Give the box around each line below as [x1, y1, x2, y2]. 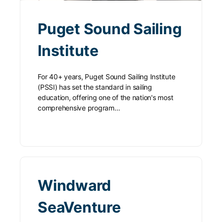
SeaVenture [38, 198, 121, 216]
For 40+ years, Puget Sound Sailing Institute [38, 72, 175, 81]
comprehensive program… [38, 103, 120, 112]
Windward [38, 176, 111, 194]
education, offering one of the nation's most [38, 93, 173, 102]
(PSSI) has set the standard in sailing [38, 82, 152, 91]
